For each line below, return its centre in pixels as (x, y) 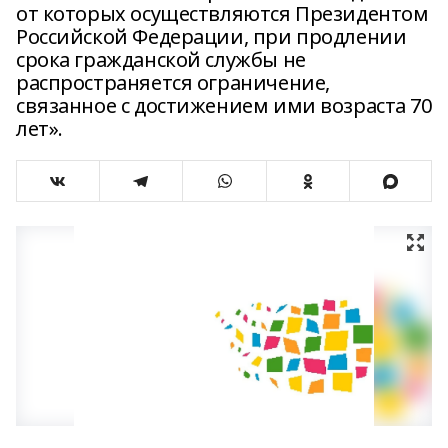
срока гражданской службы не (161, 59)
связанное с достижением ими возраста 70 (224, 105)
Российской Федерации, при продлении (211, 36)
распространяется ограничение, (173, 82)
